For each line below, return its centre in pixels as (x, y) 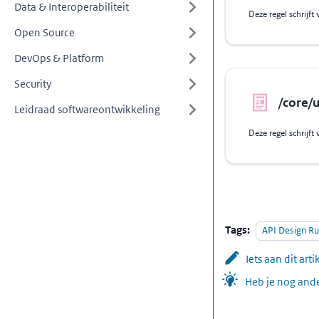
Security (33, 84)
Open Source (45, 32)
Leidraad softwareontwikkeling (87, 109)
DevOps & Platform (59, 58)
